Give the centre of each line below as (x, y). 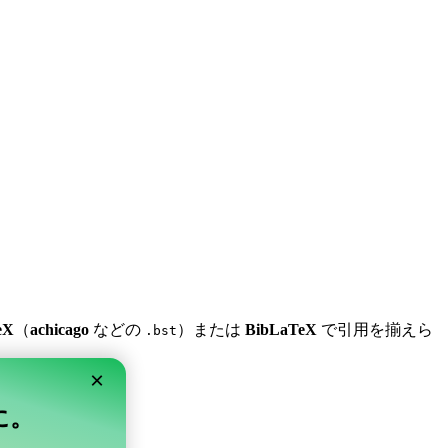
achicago (59, 330)
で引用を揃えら (375, 330)
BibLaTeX (281, 330)
